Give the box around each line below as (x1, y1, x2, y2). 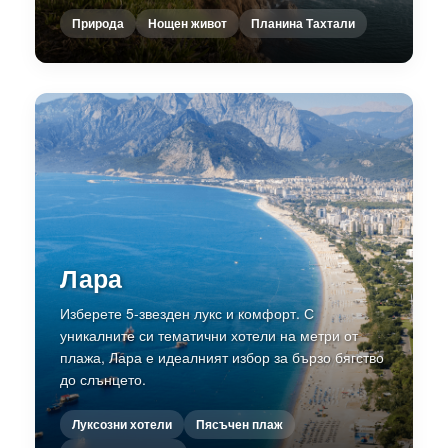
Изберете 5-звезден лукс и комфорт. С (60, 302, 314, 323)
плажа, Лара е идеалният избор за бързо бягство (60, 346, 384, 367)
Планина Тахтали (251, 14, 355, 32)
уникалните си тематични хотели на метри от (60, 324, 358, 345)
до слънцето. (60, 368, 146, 389)
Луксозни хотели (72, 415, 172, 433)
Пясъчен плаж (196, 415, 283, 433)
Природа (72, 14, 124, 32)
